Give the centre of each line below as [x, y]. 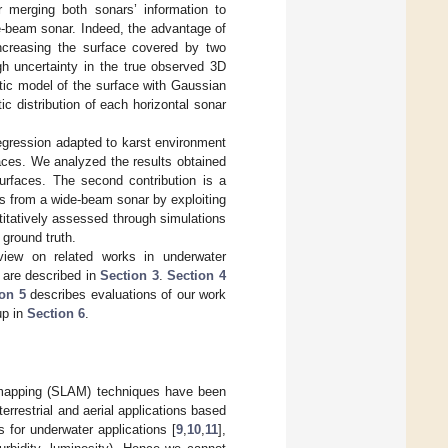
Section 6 [56, 314]
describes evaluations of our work [125, 295]
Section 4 [197, 276]
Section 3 [129, 276]
